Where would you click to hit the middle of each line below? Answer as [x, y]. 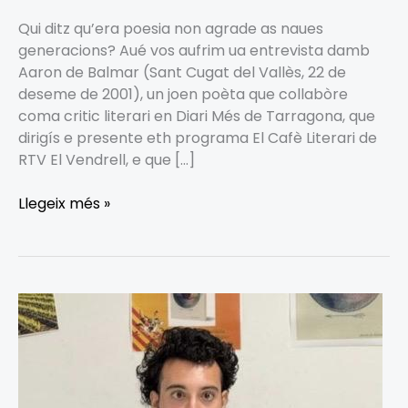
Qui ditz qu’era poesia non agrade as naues [171, 28]
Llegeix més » [64, 203]
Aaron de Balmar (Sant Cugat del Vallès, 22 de [182, 72]
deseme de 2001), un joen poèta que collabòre [183, 94]
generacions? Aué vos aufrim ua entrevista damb [194, 50]
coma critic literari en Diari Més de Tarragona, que [197, 116]
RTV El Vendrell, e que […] [107, 159]
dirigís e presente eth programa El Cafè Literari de [198, 138]
